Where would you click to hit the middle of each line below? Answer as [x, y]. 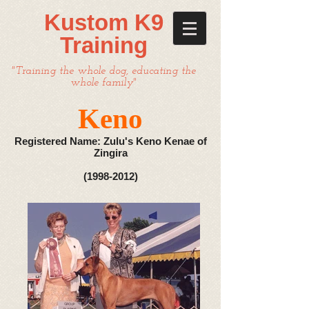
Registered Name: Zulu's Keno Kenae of [110, 141]
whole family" [103, 83]
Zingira [110, 153]
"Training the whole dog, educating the [103, 71]
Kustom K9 [103, 22]
